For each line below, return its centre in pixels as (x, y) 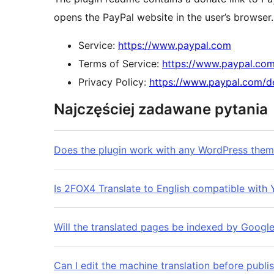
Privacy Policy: (114, 82)
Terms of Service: (120, 64)
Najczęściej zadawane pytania (161, 109)
